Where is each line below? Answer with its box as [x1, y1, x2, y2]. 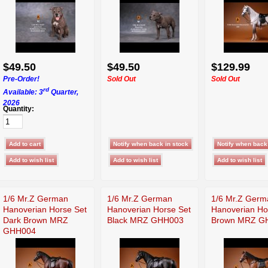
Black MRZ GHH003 [107, 215, 184, 225]
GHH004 [3, 226, 36, 236]
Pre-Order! [3, 74, 39, 83]
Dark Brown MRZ [3, 215, 68, 225]
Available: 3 [3, 87, 43, 96]
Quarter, [49, 87, 78, 96]
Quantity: [3, 104, 34, 113]
